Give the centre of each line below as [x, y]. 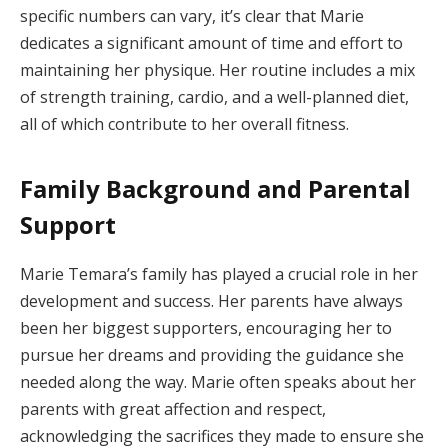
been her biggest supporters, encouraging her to [206, 327]
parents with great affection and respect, [173, 408]
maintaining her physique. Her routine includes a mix [217, 70]
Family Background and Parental [215, 188]
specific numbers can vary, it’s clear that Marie [192, 16]
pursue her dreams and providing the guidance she [212, 354]
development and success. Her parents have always [211, 300]
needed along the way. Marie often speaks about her [218, 381]
